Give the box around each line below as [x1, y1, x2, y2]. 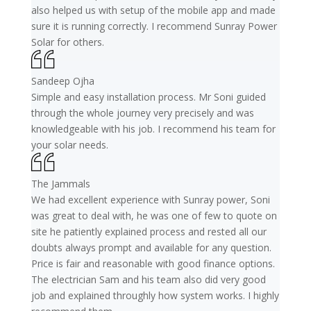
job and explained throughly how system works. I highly [31, 288, 279, 302]
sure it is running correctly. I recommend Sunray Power [31, 19, 277, 33]
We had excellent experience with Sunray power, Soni [31, 192, 270, 206]
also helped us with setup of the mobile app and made [31, 3, 276, 17]
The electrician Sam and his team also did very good [31, 272, 266, 286]
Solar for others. [31, 35, 104, 49]
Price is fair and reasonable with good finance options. [31, 256, 275, 270]
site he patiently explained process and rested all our [31, 224, 267, 238]
